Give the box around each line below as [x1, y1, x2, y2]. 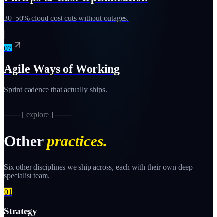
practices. [47, 132, 107, 150]
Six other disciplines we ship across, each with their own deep [4, 163, 193, 171]
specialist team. [4, 171, 50, 180]
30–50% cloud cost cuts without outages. [4, 14, 129, 23]
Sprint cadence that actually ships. [4, 85, 107, 94]
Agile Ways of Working [4, 62, 120, 76]
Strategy [4, 205, 37, 216]
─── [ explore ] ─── [4, 110, 71, 119]
